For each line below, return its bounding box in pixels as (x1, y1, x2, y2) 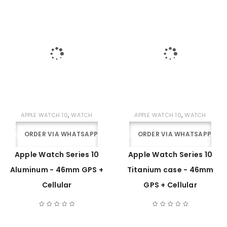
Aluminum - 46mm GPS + (10, 165, 104, 175)
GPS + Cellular (143, 180, 197, 190)
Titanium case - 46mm (127, 165, 214, 175)
